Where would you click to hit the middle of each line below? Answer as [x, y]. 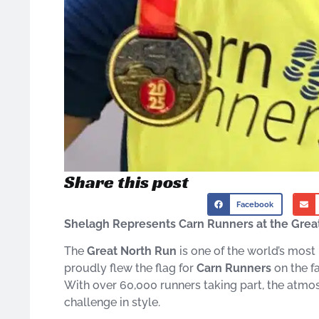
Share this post [126, 182]
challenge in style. [112, 303]
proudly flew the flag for [130, 268]
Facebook [255, 204]
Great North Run [132, 251]
